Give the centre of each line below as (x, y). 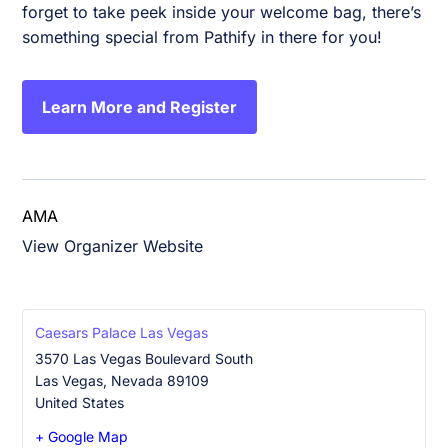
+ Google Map (82, 437)
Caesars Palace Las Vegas (122, 333)
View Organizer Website (113, 245)
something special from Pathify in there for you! (202, 37)
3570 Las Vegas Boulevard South (144, 359)
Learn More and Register (140, 106)
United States (80, 403)
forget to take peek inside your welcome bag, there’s (222, 12)
